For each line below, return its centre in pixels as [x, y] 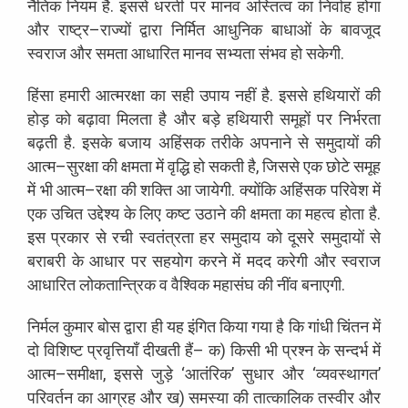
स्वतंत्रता [166, 237]
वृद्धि [178, 166]
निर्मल [43, 326]
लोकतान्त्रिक [117, 284]
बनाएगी [321, 284]
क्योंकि [257, 189]
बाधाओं [291, 29]
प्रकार [71, 237]
